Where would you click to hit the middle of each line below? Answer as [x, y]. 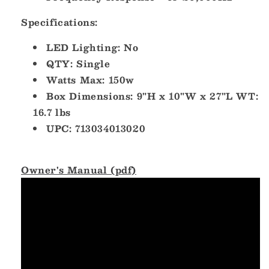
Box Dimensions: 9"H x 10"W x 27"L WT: [153, 96]
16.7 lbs [52, 112]
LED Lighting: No [92, 47]
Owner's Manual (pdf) [79, 170]
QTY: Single [78, 64]
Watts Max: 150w [90, 80]
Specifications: [59, 22]
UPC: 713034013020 [96, 128]
